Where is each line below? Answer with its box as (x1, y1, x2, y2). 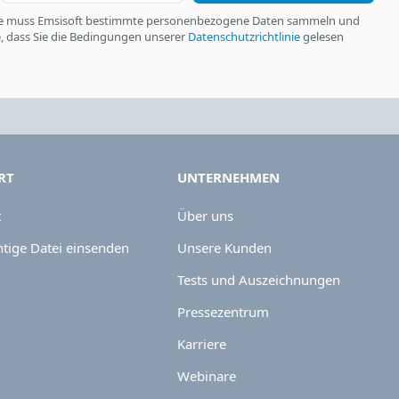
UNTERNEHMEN (177, 168, 281, 186)
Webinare (177, 367, 237, 385)
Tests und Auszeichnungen (177, 271, 341, 289)
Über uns (177, 207, 234, 224)
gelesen (300, 28, 344, 45)
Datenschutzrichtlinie (188, 28, 300, 45)
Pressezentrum (177, 303, 270, 321)
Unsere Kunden (177, 239, 273, 256)
